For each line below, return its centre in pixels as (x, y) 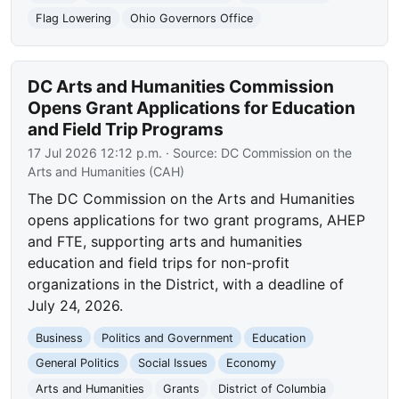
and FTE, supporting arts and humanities (165, 241)
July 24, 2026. (76, 305)
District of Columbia (272, 388)
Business (60, 338)
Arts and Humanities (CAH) (106, 171)
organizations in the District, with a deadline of (186, 284)
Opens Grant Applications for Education (192, 107)
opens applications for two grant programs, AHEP (197, 220)
